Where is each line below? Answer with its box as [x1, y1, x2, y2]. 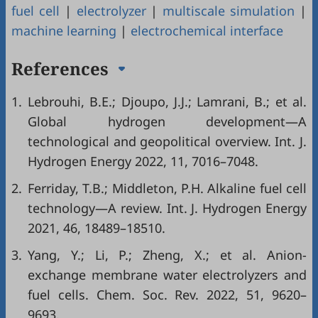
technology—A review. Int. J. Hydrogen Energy [28, 199, 307, 217]
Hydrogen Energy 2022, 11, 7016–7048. [28, 153, 258, 170]
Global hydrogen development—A [28, 113, 307, 131]
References [11, 57, 113, 81]
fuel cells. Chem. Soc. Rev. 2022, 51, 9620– [28, 286, 307, 304]
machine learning [11, 22, 116, 40]
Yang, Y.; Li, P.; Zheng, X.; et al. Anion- [28, 246, 307, 264]
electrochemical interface [131, 22, 283, 40]
